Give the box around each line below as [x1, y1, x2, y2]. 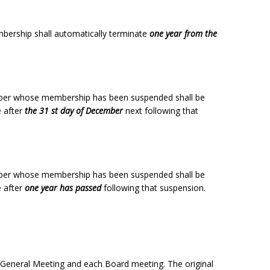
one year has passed [25, 182, 101, 193]
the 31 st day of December [25, 105, 123, 116]
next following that [123, 105, 198, 116]
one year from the [149, 28, 217, 39]
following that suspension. [101, 182, 206, 193]
